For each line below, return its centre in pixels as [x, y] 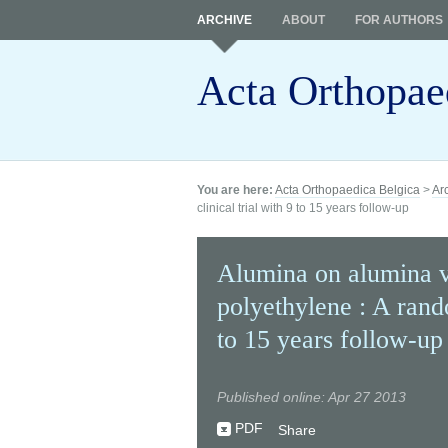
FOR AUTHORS [399, 20]
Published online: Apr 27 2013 [311, 397]
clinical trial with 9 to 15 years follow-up [303, 208]
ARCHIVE [224, 20]
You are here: [235, 190]
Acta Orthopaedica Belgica [347, 190]
